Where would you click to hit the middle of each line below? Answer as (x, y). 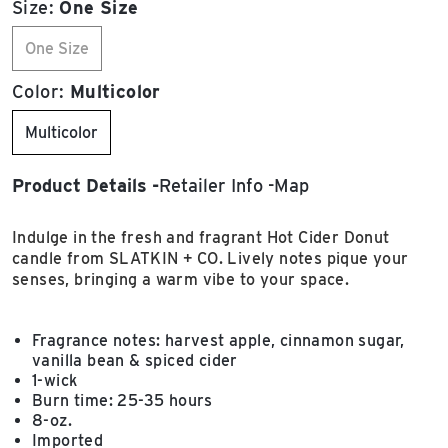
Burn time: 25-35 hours (122, 400)
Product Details (79, 185)
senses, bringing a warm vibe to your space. (181, 279)
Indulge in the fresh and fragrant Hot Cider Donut (201, 237)
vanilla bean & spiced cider (135, 360)
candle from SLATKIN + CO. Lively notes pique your (210, 258)
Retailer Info (211, 185)
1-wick (55, 380)
